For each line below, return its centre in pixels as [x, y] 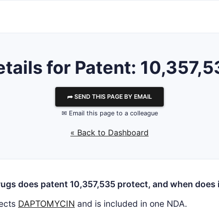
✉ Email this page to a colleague [109, 113]
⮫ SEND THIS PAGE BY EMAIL [109, 97]
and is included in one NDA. [131, 204]
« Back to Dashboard [109, 132]
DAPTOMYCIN [46, 204]
